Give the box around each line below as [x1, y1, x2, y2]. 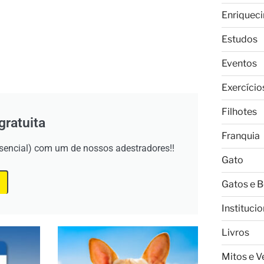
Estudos [221, 34, 258, 45]
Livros [221, 227, 249, 238]
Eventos [221, 58, 257, 69]
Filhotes [221, 106, 257, 117]
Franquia [221, 130, 260, 141]
